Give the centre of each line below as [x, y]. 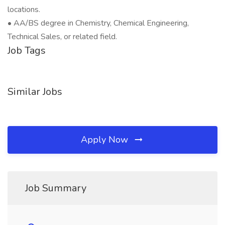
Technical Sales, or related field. [62, 37]
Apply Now [106, 140]
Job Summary [56, 188]
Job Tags [27, 50]
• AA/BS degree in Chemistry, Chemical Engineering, [98, 23]
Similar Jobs [35, 92]
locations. [24, 10]
